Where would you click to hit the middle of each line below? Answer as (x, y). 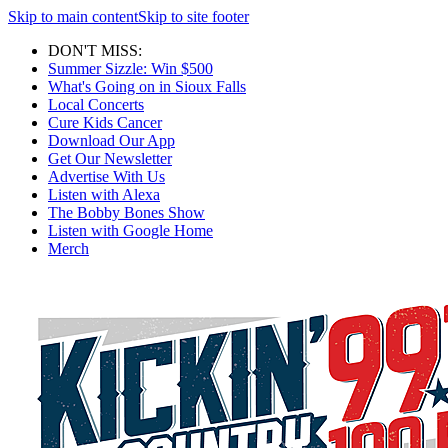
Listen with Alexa (104, 194)
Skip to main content (73, 16)
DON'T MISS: (95, 50)
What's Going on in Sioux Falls (147, 86)
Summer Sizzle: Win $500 (130, 68)
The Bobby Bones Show (126, 212)
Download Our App (111, 140)
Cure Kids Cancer (105, 122)
